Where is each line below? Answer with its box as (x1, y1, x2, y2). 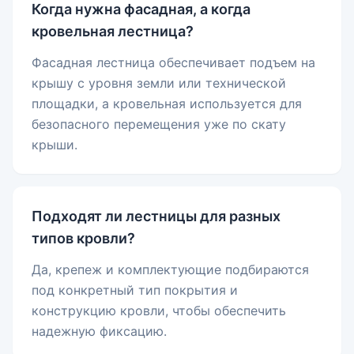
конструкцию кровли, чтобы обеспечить (32, 303, 286, 319)
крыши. (32, 137, 77, 153)
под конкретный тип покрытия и (32, 282, 238, 299)
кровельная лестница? (32, 23, 194, 40)
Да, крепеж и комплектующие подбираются (32, 262, 309, 278)
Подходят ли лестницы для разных (32, 208, 281, 225)
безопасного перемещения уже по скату (32, 116, 286, 133)
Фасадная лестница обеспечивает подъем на (32, 55, 315, 71)
